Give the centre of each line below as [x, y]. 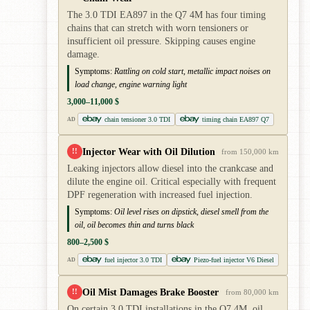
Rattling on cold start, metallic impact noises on [192, 71]
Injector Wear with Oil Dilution [149, 151]
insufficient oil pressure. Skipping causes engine [161, 41]
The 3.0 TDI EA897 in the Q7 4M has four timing [166, 15]
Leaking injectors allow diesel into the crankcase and [170, 168]
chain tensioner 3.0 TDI [137, 119]
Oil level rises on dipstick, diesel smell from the [191, 211]
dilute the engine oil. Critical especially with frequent [172, 181]
